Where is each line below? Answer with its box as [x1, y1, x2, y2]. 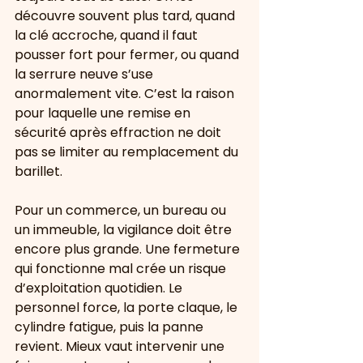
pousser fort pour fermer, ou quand [15, 45, 242, 64]
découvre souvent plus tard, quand [15, 6, 238, 25]
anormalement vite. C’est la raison [15, 84, 237, 103]
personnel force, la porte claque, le [15, 298, 241, 317]
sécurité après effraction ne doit [15, 123, 224, 142]
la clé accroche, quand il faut [15, 26, 201, 45]
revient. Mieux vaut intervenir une [15, 337, 228, 356]
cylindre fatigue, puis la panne [15, 318, 207, 336]
